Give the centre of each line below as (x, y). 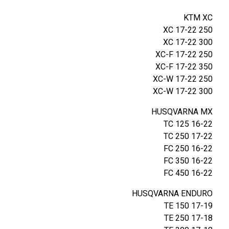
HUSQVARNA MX (182, 112)
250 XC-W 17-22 (206, 79)
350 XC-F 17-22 (206, 67)
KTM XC (198, 18)
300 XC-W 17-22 (206, 91)
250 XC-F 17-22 (206, 54)
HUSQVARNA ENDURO (172, 193)
